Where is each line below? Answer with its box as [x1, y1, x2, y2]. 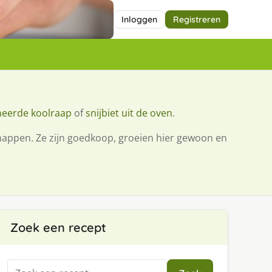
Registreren [173, 14, 220, 25]
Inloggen [121, 14, 157, 25]
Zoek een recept [10, 220, 106, 235]
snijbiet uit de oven [86, 106, 172, 120]
